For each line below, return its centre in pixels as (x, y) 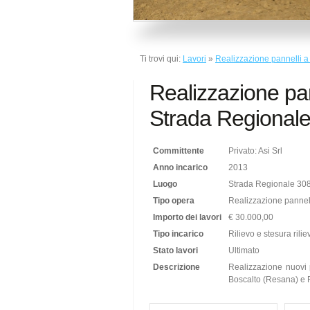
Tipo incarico (179, 234)
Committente (179, 151)
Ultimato (244, 250)
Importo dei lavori (188, 217)
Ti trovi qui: (161, 59)
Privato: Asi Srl (256, 151)
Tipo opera (174, 200)
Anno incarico (181, 167)
